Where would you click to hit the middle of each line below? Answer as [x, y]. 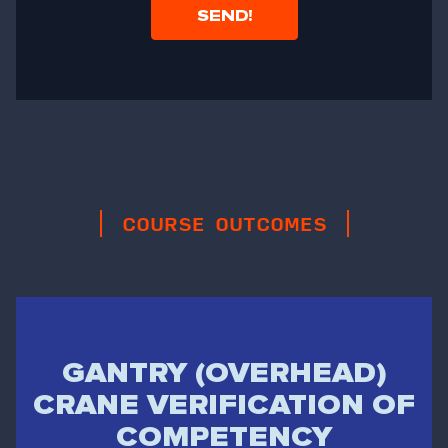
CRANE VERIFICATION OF [224, 404]
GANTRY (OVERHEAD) [224, 372]
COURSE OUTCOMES [224, 223]
